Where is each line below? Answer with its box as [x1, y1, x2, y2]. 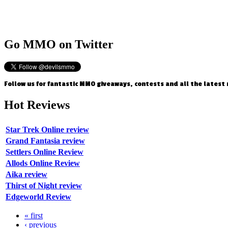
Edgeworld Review [6, 192, 71, 202]
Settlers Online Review [6, 148, 83, 157]
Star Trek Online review [6, 125, 89, 134]
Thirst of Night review [6, 181, 82, 190]
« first [24, 211, 43, 220]
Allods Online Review [6, 159, 80, 168]
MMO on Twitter [20, 37, 113, 51]
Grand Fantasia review [6, 136, 85, 146]
